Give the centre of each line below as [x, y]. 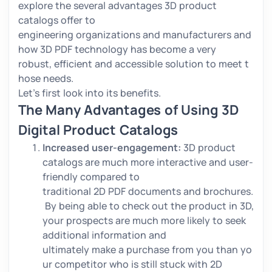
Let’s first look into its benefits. [90, 93]
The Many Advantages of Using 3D [128, 110]
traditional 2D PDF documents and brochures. [148, 191]
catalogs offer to [57, 20]
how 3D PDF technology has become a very [117, 49]
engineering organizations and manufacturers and [136, 34]
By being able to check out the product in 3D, [148, 206]
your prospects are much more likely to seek [144, 220]
